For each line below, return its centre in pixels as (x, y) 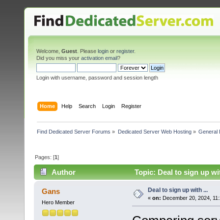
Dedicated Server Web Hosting (154, 131)
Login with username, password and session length (97, 78)
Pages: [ (45, 157)
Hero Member (58, 203)
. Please (87, 51)
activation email (99, 58)
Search (87, 106)
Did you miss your (59, 58)
